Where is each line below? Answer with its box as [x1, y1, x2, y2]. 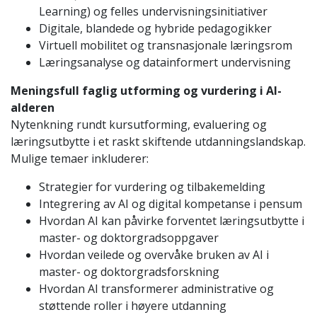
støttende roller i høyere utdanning [39, 297, 226, 313]
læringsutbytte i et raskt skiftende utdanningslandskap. [11, 133, 306, 149]
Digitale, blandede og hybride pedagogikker [39, 20, 272, 36]
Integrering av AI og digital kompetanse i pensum [39, 195, 302, 212]
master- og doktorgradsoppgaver [39, 229, 219, 246]
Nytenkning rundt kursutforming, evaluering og [11, 116, 267, 132]
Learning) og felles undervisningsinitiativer [39, 3, 267, 19]
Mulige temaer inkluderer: [11, 150, 149, 166]
